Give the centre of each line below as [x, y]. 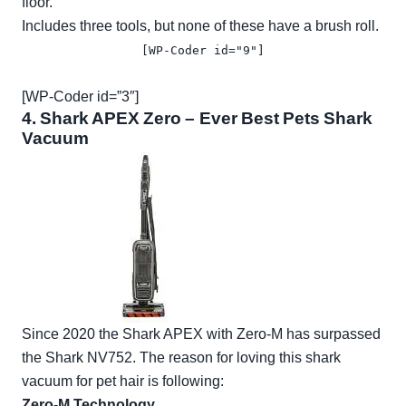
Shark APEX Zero [111, 119]
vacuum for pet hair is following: [123, 382]
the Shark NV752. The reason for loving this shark [181, 358]
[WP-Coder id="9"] [203, 51]
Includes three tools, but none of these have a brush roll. [200, 26]
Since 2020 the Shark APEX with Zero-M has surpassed [201, 334]
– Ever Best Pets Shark [276, 119]
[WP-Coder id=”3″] [80, 97]
